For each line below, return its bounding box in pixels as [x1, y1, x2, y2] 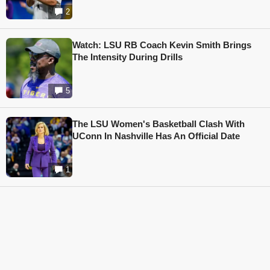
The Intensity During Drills [72, 52, 183, 63]
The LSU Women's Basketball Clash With [72, 119, 245, 130]
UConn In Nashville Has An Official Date [72, 131, 240, 142]
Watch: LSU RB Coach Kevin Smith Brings [72, 40, 251, 51]
